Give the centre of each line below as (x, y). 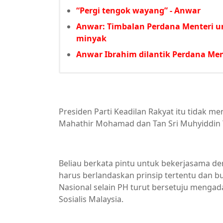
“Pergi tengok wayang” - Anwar (138, 10)
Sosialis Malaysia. (91, 199)
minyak (91, 38)
